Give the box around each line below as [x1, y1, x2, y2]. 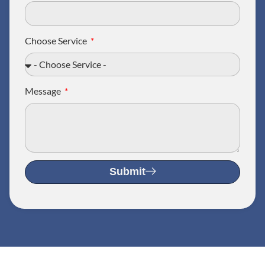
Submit [109, 166, 146, 178]
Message [25, 85, 63, 96]
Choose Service [25, 35, 89, 47]
